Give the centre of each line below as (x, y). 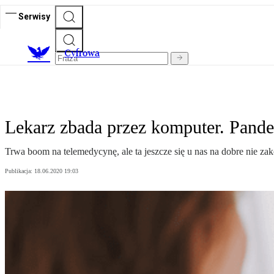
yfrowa (85, 53)
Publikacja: (20, 171)
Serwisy (34, 16)
